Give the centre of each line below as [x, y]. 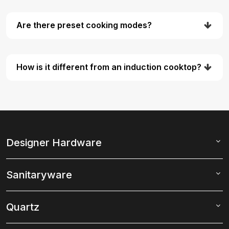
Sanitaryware [39, 175]
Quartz [23, 207]
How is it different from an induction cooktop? [109, 67]
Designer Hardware [54, 142]
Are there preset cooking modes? [84, 25]
